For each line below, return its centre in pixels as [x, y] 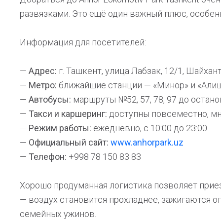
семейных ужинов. [58, 214]
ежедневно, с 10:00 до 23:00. [150, 128]
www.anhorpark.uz [147, 142]
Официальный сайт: [69, 142]
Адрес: [43, 71]
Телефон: [48, 157]
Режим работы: [60, 128]
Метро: [43, 85]
